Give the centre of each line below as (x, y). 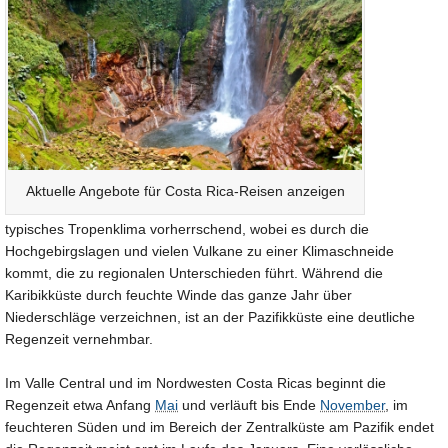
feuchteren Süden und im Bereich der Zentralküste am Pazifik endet (219, 427)
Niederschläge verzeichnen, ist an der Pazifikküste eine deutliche (210, 317)
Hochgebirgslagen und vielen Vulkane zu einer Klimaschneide (199, 251)
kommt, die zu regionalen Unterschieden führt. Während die (194, 273)
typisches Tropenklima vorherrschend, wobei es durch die (187, 229)
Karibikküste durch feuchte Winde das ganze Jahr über (178, 295)
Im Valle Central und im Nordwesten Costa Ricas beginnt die (195, 383)
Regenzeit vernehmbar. (79, 339)
